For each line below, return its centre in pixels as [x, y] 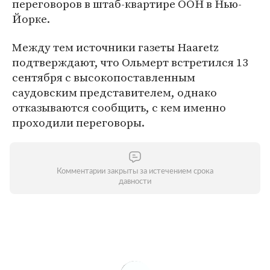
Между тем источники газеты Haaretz [115, 47]
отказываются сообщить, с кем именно [119, 107]
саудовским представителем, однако [115, 92]
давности [135, 182]
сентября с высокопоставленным [104, 77]
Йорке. [31, 19]
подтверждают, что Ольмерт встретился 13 [130, 62]
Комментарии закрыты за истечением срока [135, 171]
